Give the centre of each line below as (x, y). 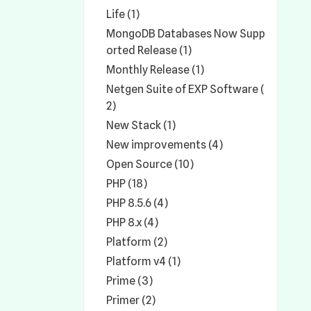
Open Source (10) (150, 164)
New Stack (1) (141, 125)
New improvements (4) (165, 145)
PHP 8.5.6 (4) (137, 203)
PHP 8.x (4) (132, 222)
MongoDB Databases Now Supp (186, 34)
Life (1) (123, 14)
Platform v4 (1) (143, 261)
